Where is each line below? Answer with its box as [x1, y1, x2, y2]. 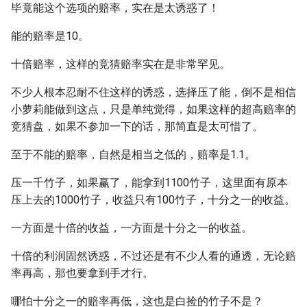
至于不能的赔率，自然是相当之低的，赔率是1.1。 [11, 148, 256, 161]
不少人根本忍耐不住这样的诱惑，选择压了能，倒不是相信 [11, 86, 296, 99]
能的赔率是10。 [11, 29, 89, 42]
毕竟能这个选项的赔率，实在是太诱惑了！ [11, 1, 219, 14]
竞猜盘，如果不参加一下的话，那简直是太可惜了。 [11, 120, 263, 133]
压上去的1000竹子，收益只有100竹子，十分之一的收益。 [11, 193, 295, 206]
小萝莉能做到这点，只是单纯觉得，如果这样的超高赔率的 [11, 103, 296, 116]
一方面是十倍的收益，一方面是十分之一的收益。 [11, 221, 252, 234]
